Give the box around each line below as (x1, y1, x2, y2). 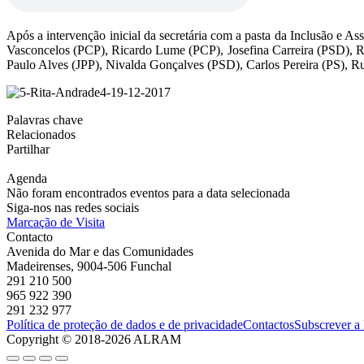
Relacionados (6, 127, 76, 141)
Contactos (243, 317, 294, 331)
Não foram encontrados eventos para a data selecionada (6, 185, 290, 200)
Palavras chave (6, 112, 83, 127)
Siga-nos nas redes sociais (6, 200, 139, 214)
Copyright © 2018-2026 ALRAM (6, 331, 181, 346)
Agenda (6, 171, 47, 185)
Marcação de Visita (6, 214, 105, 229)
